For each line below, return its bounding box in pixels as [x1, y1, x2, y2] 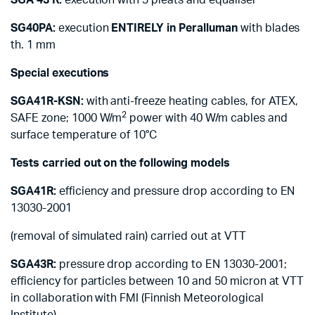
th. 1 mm [11, 39, 56, 51]
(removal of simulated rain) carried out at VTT [11, 231, 246, 243]
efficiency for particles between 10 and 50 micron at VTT [11, 276, 304, 288]
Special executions [11, 67, 110, 79]
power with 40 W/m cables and [127, 112, 288, 124]
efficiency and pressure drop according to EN [56, 186, 295, 198]
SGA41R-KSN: [11, 96, 84, 108]
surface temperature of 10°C [11, 129, 157, 141]
